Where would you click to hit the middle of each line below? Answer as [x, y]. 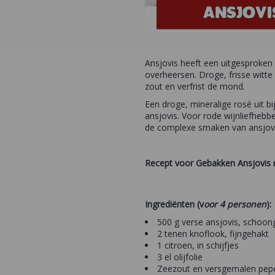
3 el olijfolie [180, 257]
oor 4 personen [235, 204]
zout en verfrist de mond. [195, 87]
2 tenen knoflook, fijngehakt [213, 234]
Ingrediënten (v [174, 204]
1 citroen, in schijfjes [198, 246]
